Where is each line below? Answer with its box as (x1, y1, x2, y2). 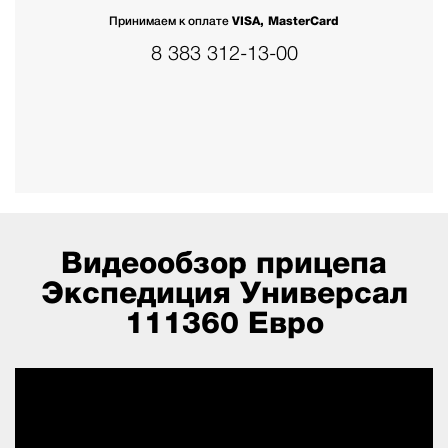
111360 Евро (124, 305, 324, 339)
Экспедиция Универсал (40, 275, 408, 309)
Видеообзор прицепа (61, 245, 387, 279)
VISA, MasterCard (232, 13, 339, 28)
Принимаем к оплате (109, 13, 232, 28)
